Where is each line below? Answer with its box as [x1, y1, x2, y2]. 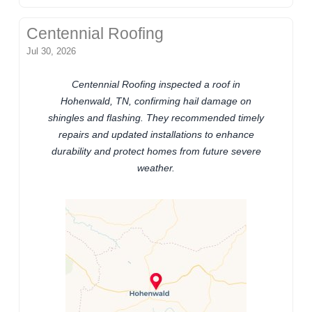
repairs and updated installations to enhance [58, 129, 254, 141]
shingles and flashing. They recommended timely [48, 112, 264, 124]
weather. [137, 162, 175, 174]
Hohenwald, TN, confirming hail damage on [61, 95, 251, 107]
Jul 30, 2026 [26, 46, 77, 57]
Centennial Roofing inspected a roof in [72, 79, 240, 91]
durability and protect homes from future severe [51, 146, 261, 157]
